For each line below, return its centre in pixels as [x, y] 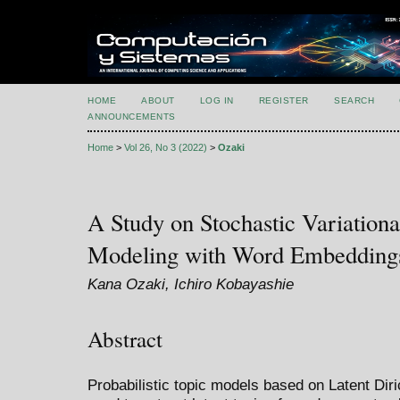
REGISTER [283, 100]
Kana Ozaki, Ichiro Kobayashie [191, 284]
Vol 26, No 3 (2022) [166, 148]
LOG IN [217, 100]
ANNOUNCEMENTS [132, 117]
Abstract [125, 338]
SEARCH [354, 100]
